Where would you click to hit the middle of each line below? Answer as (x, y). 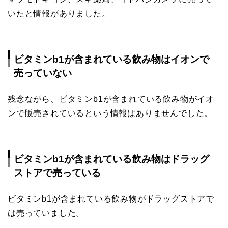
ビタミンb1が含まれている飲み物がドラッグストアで (111, 199)
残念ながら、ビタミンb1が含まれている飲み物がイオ (111, 99)
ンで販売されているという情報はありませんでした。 (110, 113)
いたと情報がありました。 (59, 13)
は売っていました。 (46, 213)
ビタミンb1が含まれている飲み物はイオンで (111, 60)
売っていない (43, 73)
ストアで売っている (57, 173)
